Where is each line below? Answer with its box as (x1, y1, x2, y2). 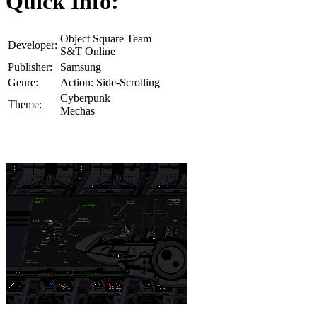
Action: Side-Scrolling (60, 76, 160, 89)
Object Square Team (60, 33, 151, 45)
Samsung (60, 61, 101, 74)
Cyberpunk (60, 92, 110, 105)
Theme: (8, 98, 42, 111)
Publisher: (8, 61, 52, 74)
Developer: (8, 39, 57, 52)
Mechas (60, 105, 95, 117)
